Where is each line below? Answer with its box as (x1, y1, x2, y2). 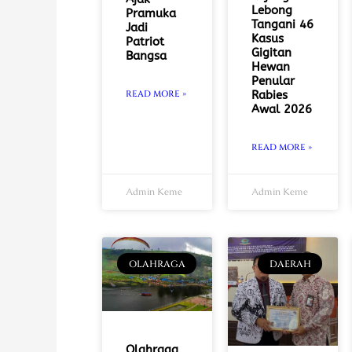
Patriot (126, 35, 164, 49)
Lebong (251, 3, 292, 18)
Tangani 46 (251, 17, 313, 32)
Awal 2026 (251, 102, 312, 117)
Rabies (251, 88, 288, 103)
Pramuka (126, 6, 176, 21)
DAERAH (269, 257, 311, 270)
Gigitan (251, 46, 291, 60)
